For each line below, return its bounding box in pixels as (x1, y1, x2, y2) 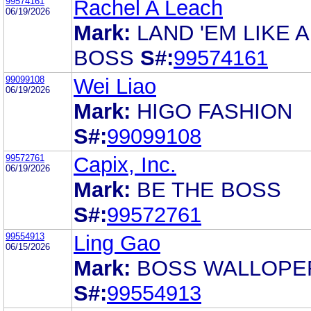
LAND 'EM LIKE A (137, 20, 310, 45)
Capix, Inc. (74, 152, 176, 177)
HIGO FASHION (137, 99, 292, 124)
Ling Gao (74, 230, 160, 255)
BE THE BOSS (137, 177, 281, 202)
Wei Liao (74, 74, 156, 99)
